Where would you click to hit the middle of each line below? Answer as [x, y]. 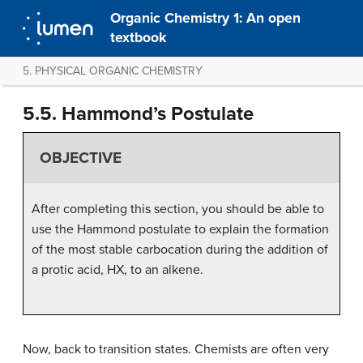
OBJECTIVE [80, 158]
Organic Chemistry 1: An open [206, 18]
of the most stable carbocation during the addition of [180, 249]
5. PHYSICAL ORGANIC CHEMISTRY [113, 71]
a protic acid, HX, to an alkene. [117, 269]
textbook [139, 38]
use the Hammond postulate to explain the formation [180, 229]
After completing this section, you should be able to [178, 209]
